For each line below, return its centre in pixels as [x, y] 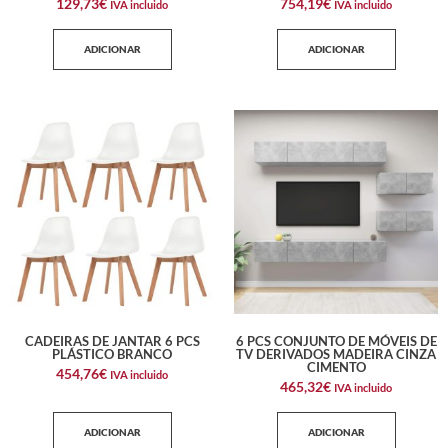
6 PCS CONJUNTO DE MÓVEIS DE [336, 340]
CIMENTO [336, 366]
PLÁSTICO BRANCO [112, 353]
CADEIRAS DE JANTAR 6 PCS [112, 340]
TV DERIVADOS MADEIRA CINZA [336, 353]
